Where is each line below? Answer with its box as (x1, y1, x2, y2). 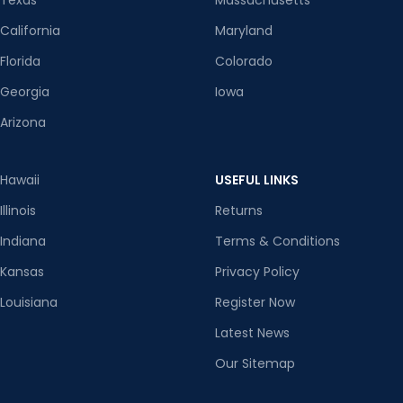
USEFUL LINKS (215, 171, 299, 190)
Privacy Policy (215, 263, 300, 282)
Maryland (215, 22, 273, 40)
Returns (215, 201, 263, 220)
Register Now (215, 293, 295, 312)
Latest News (215, 324, 290, 343)
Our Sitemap (215, 354, 295, 373)
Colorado (215, 52, 273, 71)
